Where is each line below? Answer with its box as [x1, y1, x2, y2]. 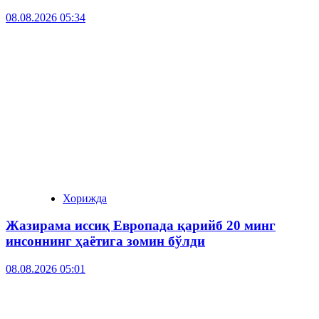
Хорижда [63, 192, 107, 204]
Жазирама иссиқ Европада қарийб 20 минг [6, 218, 276, 234]
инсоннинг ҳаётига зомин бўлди [6, 234, 205, 249]
